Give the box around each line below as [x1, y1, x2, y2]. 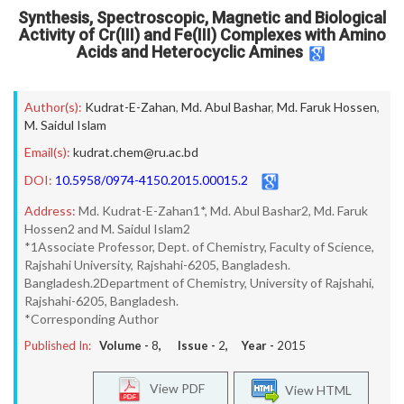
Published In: [24, 338, 91, 353]
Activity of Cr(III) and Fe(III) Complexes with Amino [18, 25, 386, 44]
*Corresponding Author [24, 311, 159, 326]
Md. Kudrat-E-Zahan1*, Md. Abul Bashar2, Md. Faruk [78, 203, 368, 218]
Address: [24, 203, 76, 218]
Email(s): [24, 144, 70, 160]
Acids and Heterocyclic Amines [77, 42, 303, 62]
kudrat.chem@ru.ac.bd [73, 144, 198, 160]
